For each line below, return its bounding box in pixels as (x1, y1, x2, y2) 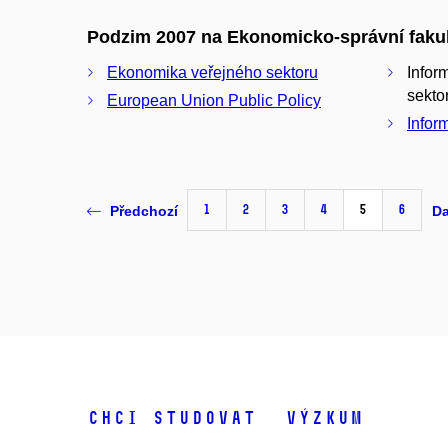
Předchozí (110, 202, 178, 219)
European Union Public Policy (107, 92, 321, 110)
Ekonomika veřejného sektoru (107, 64, 318, 82)
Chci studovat (87, 407, 256, 430)
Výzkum (285, 407, 364, 430)
